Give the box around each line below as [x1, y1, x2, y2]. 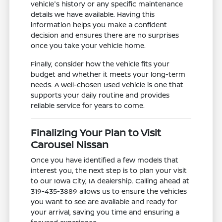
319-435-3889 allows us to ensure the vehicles [31, 186, 187, 196]
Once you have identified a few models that [31, 155, 179, 165]
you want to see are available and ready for [31, 197, 178, 207]
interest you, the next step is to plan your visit [31, 166, 187, 175]
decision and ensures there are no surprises [31, 30, 179, 40]
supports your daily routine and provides [31, 90, 170, 100]
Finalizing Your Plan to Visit [31, 126, 162, 140]
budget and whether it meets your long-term [31, 69, 186, 79]
